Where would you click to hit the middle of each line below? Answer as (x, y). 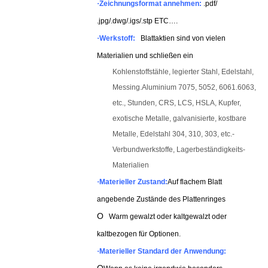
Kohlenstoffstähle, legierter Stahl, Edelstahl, (183, 72)
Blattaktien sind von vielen (183, 38)
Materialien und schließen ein (145, 56)
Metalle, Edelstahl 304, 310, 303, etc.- (173, 134)
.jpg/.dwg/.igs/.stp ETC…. (137, 21)
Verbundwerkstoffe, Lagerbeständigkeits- (179, 150)
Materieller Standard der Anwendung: (163, 251)
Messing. (127, 87)
